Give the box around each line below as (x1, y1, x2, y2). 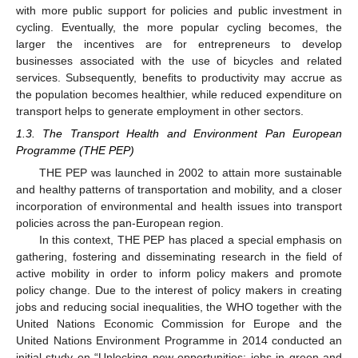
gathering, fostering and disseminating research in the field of (16, 249, 342, 263)
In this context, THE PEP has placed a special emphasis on (38, 233, 342, 246)
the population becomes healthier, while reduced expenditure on (16, 87, 342, 101)
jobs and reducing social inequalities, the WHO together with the (16, 300, 342, 313)
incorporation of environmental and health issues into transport (16, 199, 342, 213)
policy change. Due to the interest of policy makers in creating (16, 283, 342, 296)
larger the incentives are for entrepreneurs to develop (16, 37, 342, 50)
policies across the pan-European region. (16, 216, 224, 229)
